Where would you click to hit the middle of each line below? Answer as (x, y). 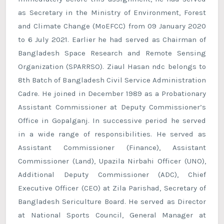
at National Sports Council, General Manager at (112, 215)
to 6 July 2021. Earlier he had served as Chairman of (112, 40)
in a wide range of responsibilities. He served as (112, 134)
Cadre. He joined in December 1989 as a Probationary (112, 94)
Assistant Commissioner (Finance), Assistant (112, 148)
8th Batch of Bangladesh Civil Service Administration (112, 80)
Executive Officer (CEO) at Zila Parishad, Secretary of (112, 188)
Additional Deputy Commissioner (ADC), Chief (112, 175)
